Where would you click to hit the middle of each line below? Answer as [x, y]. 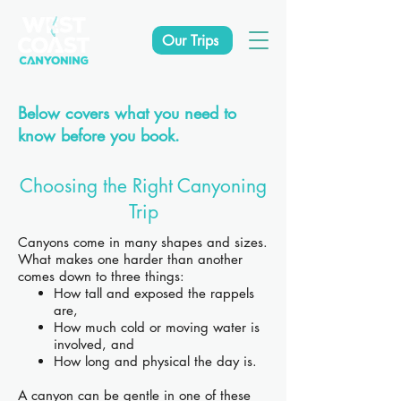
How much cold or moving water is [157, 327]
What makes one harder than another [130, 259]
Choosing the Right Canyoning [143, 186]
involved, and [94, 344]
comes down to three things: [101, 276]
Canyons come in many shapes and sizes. [143, 242]
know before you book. [99, 135]
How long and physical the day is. [155, 361]
